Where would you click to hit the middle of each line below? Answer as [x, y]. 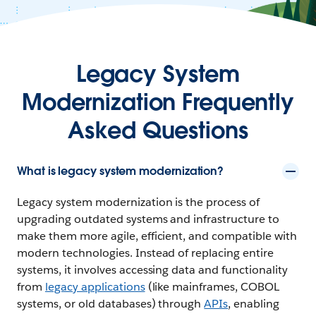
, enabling [254, 303]
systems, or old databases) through [111, 303]
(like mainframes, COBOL [212, 286]
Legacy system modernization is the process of [139, 202]
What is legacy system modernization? [121, 171]
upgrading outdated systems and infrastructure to [148, 219]
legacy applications [95, 286]
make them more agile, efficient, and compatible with [157, 236]
